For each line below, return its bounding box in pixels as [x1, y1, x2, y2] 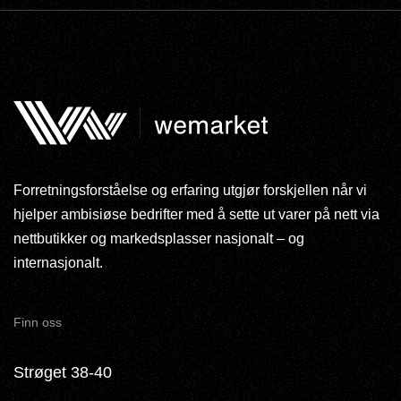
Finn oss [13, 314, 62, 329]
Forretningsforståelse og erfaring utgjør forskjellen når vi [13, 182, 367, 198]
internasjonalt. [13, 254, 103, 270]
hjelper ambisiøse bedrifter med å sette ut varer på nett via [13, 206, 380, 222]
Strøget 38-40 [13, 363, 112, 381]
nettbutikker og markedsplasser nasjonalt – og [13, 230, 304, 246]
